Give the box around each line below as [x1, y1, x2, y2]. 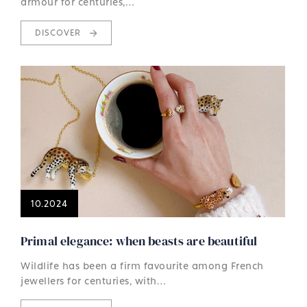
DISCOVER [35, 27, 84, 38]
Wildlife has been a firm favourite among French [21, 259, 264, 271]
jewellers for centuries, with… [21, 274, 166, 286]
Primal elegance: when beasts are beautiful [21, 232, 258, 249]
